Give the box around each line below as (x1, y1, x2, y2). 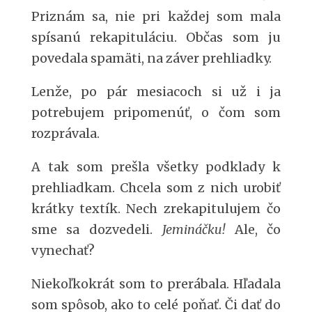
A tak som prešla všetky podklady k (31, 159, 281, 175)
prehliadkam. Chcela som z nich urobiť (31, 180, 281, 196)
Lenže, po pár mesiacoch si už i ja (31, 84, 281, 100)
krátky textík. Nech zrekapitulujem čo (31, 201, 281, 217)
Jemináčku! (162, 221, 235, 237)
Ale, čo (234, 221, 281, 237)
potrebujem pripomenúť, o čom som (31, 104, 281, 120)
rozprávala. (31, 125, 100, 141)
